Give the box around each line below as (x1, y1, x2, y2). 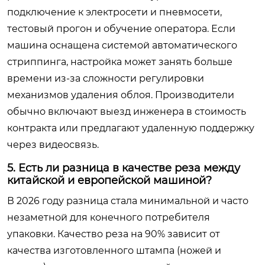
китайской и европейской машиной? (7, 174, 212, 187)
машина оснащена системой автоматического (7, 40, 237, 51)
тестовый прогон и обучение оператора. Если (7, 23, 235, 34)
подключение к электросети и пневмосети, (7, 7, 222, 18)
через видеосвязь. (7, 139, 99, 150)
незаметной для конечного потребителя (7, 212, 210, 223)
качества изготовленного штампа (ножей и (7, 245, 221, 256)
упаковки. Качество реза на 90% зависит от (7, 228, 220, 240)
